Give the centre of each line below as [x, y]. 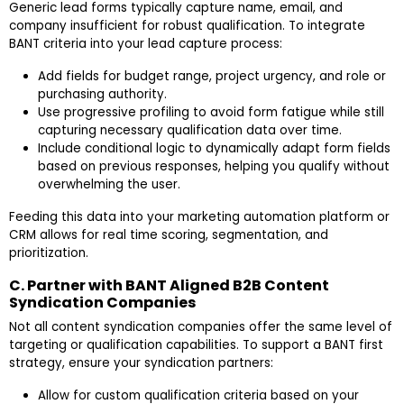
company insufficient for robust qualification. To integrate [187, 26]
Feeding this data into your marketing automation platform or [199, 217]
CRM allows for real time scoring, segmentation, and [169, 235]
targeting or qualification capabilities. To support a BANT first [196, 345]
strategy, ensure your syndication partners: [141, 363]
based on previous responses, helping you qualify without [214, 167]
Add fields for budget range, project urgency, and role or [212, 77]
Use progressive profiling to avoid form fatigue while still [211, 113]
